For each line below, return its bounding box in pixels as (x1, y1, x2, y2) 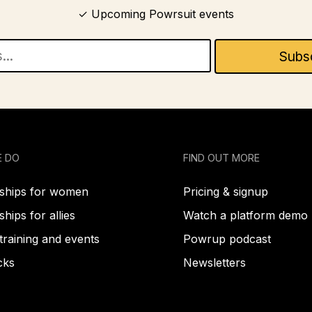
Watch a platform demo (183, 208, 308, 223)
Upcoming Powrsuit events (91, 6, 234, 21)
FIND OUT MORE (183, 151, 260, 164)
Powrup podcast (183, 232, 271, 247)
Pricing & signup (183, 185, 268, 199)
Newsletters (183, 256, 246, 270)
